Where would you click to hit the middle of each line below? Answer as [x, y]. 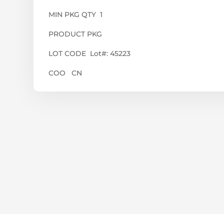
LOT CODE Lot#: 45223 [90, 53]
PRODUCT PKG [78, 34]
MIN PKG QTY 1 [76, 14]
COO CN [65, 73]
